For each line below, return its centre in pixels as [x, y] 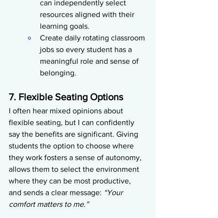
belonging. [58, 73]
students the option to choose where [72, 145]
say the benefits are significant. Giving [74, 134]
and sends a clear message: [56, 192]
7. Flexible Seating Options [66, 97]
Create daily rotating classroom [93, 37]
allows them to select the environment [75, 169]
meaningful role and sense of [90, 61]
